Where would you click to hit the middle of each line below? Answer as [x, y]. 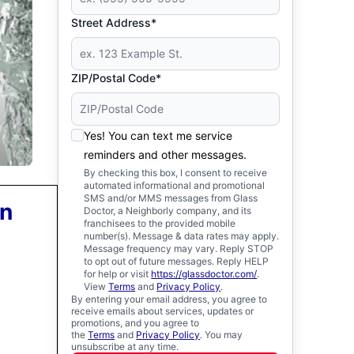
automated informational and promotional [175, 185]
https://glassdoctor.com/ [204, 274]
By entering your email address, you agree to [169, 299]
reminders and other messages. [166, 154]
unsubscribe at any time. [125, 346]
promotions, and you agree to [136, 323]
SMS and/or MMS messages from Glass [171, 198]
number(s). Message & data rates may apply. [182, 236]
